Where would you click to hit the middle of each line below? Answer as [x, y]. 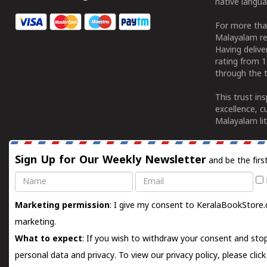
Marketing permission [62, 206]
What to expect [49, 239]
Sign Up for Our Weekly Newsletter [111, 161]
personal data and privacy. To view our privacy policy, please [132, 256]
